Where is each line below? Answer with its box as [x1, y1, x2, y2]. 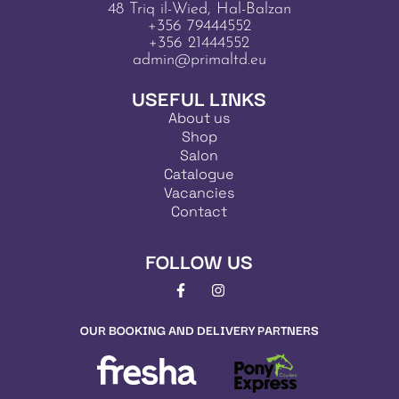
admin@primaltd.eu [132, 52, 266, 69]
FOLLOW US [145, 246, 254, 276]
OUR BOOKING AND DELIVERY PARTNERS [79, 320, 319, 340]
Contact [171, 202, 228, 222]
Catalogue [164, 165, 235, 184]
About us [168, 109, 231, 128]
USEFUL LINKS [132, 83, 267, 113]
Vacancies [164, 183, 235, 203]
